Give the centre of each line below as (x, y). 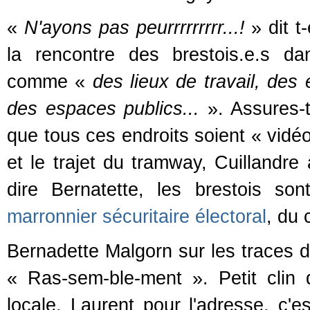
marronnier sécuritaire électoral (137, 217)
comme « (50, 82)
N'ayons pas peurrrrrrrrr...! (138, 28)
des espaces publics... (103, 109)
